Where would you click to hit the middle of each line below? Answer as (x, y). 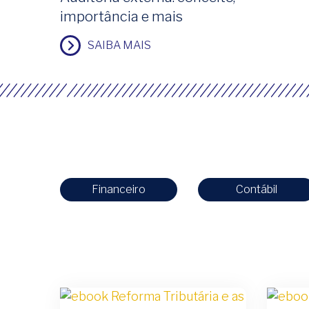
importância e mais (121, 16)
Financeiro (119, 189)
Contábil (257, 189)
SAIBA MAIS (119, 45)
